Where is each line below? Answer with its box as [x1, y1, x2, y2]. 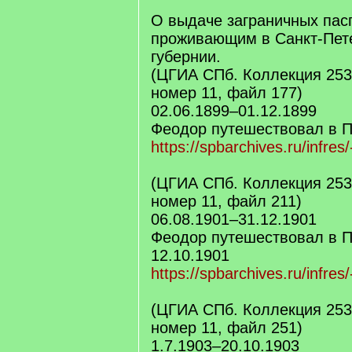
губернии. [151, 48, 221, 65]
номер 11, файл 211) [151, 192, 302, 210]
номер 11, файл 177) [151, 84, 302, 101]
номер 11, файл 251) [151, 319, 302, 336]
